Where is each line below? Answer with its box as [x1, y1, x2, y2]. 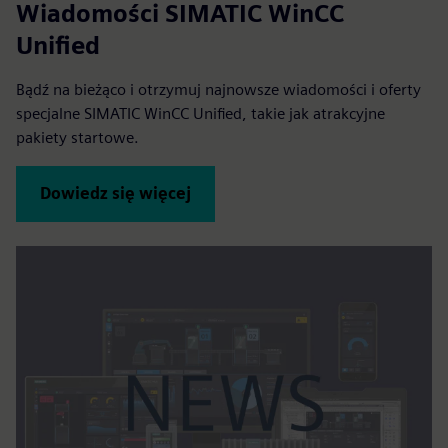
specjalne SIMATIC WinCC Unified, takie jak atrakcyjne [16, 104, 385, 123]
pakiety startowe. [16, 128, 139, 147]
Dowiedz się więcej [40, 184, 191, 203]
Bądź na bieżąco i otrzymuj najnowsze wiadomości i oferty [16, 80, 421, 99]
